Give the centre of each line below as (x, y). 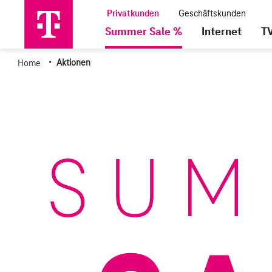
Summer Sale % (143, 31)
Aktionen (73, 63)
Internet (221, 31)
